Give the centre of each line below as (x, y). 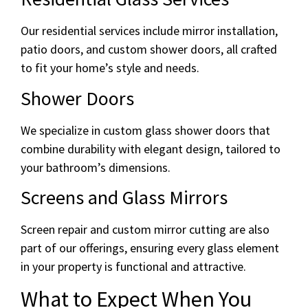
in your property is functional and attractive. (133, 267)
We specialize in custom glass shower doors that (145, 130)
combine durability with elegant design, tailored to (151, 148)
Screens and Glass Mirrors (124, 198)
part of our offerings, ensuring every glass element (150, 248)
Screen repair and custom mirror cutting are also (145, 230)
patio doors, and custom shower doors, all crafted (149, 49)
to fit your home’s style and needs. (110, 68)
